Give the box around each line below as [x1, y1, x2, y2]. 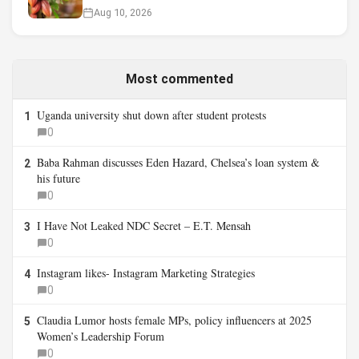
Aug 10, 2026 [94, 6, 152, 19]
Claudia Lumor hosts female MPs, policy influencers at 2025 [37, 313, 312, 329]
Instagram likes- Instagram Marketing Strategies [37, 265, 255, 281]
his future [37, 171, 80, 187]
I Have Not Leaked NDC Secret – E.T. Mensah [37, 218, 251, 234]
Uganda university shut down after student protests [37, 107, 266, 123]
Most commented [126, 71, 233, 87]
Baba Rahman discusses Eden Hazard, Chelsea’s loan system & [37, 155, 320, 171]
